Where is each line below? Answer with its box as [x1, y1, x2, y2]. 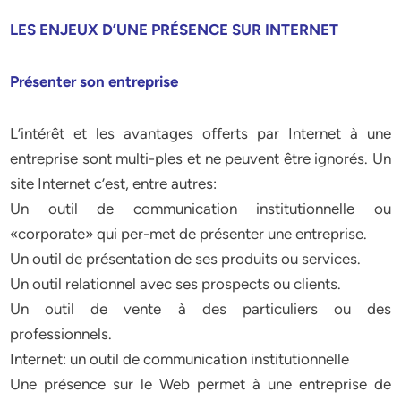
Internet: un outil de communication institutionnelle [10, 350, 350, 368]
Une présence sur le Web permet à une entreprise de [10, 375, 391, 393]
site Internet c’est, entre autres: [10, 175, 218, 192]
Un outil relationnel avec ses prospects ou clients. [10, 275, 342, 293]
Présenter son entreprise [10, 73, 179, 90]
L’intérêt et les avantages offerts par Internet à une [10, 124, 391, 142]
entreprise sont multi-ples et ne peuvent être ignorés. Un [10, 149, 391, 167]
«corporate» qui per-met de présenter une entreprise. [10, 225, 368, 243]
